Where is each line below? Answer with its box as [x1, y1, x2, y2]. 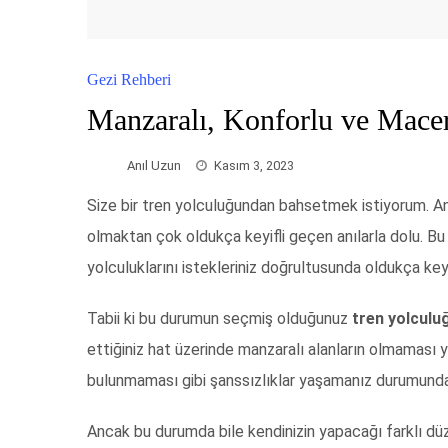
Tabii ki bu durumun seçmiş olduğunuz [87, 309, 352, 329]
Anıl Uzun [127, 157, 181, 173]
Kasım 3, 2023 [214, 157, 294, 173]
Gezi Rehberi [87, 70, 171, 88]
